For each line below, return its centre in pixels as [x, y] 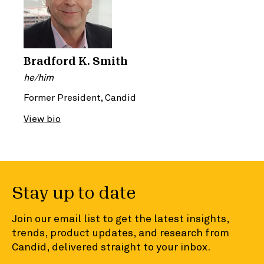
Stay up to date [74, 193]
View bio [42, 118]
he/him [39, 77]
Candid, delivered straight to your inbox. [111, 246]
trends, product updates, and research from [121, 232]
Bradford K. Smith [76, 61]
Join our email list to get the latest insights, [121, 218]
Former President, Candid [80, 97]
